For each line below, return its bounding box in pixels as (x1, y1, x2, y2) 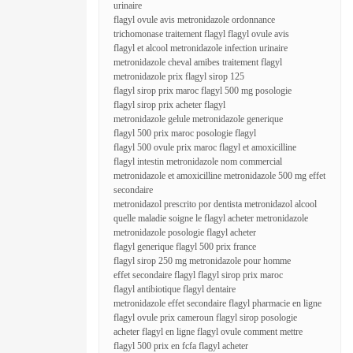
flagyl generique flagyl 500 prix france (113, 241, 256, 252)
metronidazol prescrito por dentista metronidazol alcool (113, 199, 317, 210)
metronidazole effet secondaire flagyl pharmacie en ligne (113, 298, 321, 309)
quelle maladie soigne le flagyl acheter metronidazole (113, 213, 308, 224)
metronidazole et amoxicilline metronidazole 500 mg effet (113, 170, 325, 181)
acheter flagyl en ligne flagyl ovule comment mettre (113, 326, 303, 337)
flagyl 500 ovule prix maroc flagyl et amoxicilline (113, 142, 296, 153)
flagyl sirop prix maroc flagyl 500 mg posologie (113, 85, 292, 96)
